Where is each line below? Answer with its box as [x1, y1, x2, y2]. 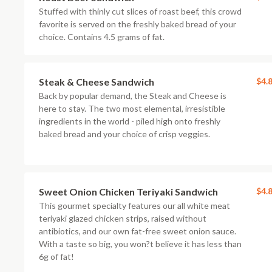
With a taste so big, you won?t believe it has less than [39, 239, 242, 249]
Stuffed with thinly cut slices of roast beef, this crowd [39, 6, 242, 16]
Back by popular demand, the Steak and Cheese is [39, 90, 226, 101]
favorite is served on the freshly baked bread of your [39, 19, 236, 29]
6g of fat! [39, 251, 74, 262]
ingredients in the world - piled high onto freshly [39, 116, 220, 126]
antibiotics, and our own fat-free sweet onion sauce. [39, 226, 236, 236]
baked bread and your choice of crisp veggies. [39, 129, 210, 139]
